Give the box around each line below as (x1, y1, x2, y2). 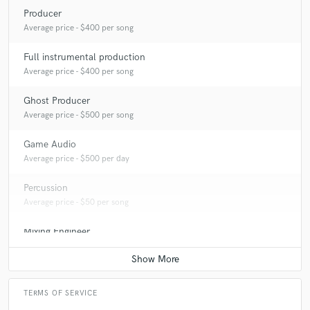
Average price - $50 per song (24, 197, 129, 208)
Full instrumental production (24, 51, 145, 64)
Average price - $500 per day (24, 154, 129, 165)
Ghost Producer (24, 95, 90, 107)
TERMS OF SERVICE (24, 289, 98, 298)
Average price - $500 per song (24, 110, 134, 121)
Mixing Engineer (24, 226, 90, 238)
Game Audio (24, 138, 76, 151)
